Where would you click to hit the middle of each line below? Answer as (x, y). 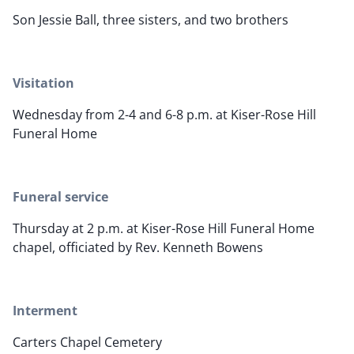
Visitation (43, 83)
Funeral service (60, 197)
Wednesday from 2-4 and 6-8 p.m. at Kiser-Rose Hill (164, 115)
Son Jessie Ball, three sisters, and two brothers (151, 20)
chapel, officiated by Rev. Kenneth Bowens (138, 248)
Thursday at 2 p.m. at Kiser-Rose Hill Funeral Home (164, 229)
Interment (45, 311)
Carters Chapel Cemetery (87, 343)
